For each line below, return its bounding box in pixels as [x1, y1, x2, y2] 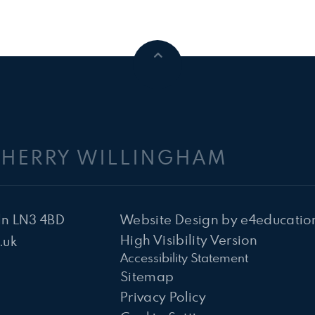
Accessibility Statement [120, 250, 249, 266]
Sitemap [120, 267, 174, 285]
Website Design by [120, 210, 241, 229]
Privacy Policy [120, 288, 206, 306]
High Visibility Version [120, 231, 257, 249]
